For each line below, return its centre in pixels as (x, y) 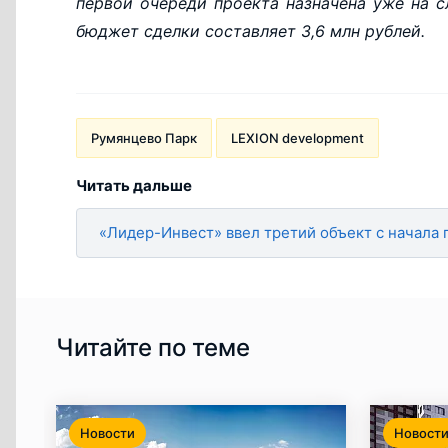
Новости (107, 433)
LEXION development (297, 137)
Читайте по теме (153, 348)
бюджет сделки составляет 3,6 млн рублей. (250, 31)
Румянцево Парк (144, 137)
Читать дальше (134, 186)
